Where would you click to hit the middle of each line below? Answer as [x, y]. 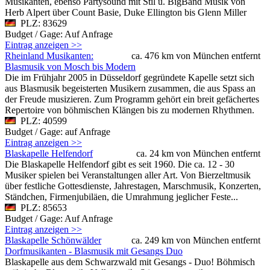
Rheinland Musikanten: [49, 55]
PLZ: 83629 [41, 23]
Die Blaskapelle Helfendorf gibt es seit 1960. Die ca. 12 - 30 [120, 164]
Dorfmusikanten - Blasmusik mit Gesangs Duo [94, 251]
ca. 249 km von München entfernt [196, 240]
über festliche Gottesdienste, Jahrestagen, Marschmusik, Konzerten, [133, 186]
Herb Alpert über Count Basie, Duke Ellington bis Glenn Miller [126, 12]
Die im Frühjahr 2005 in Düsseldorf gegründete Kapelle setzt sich [130, 77]
